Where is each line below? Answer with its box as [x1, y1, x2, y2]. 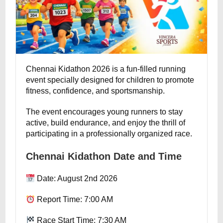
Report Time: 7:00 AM [35, 195, 113, 204]
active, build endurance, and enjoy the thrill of [26, 118, 186, 127]
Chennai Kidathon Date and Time [26, 151, 182, 162]
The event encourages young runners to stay [26, 108, 183, 116]
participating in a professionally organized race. [26, 129, 193, 138]
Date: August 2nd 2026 [35, 174, 118, 183]
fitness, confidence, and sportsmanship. [26, 87, 165, 95]
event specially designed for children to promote [26, 76, 195, 84]
